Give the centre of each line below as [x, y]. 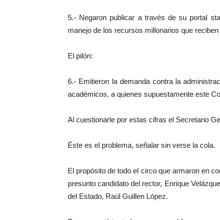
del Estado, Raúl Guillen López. [118, 196]
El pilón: [80, 56]
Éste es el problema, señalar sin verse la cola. [141, 145]
